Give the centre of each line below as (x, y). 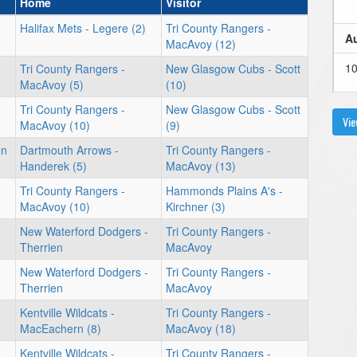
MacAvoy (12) (201, 44)
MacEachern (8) (61, 328)
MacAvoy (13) (201, 166)
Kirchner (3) (196, 206)
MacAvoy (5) (52, 84)
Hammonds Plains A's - (224, 190)
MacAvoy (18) (201, 328)
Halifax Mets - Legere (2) (83, 28)
